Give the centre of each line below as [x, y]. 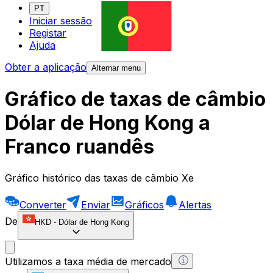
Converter [43, 204]
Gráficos [144, 204]
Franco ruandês [80, 147]
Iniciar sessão [61, 21]
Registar [48, 33]
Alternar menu [116, 68]
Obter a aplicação [46, 67]
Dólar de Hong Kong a [108, 123]
